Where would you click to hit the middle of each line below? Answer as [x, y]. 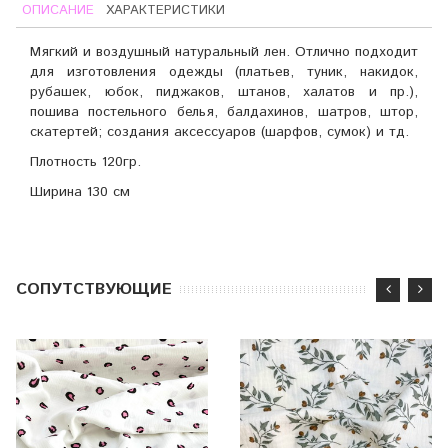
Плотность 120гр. [85, 161]
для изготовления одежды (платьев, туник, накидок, [224, 71]
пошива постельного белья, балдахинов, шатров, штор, [224, 111]
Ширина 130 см [80, 191]
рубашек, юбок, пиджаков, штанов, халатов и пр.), [224, 91]
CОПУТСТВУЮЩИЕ [94, 289]
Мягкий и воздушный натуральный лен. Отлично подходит [224, 51]
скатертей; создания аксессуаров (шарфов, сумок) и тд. [219, 131]
